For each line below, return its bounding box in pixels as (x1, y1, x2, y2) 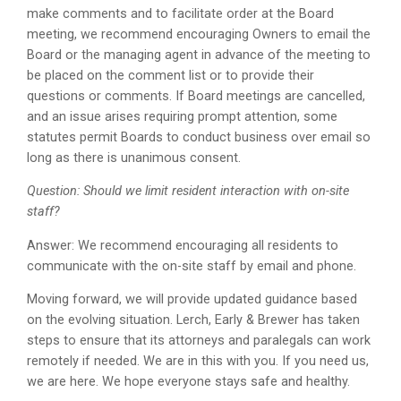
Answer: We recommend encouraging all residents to (27, 237, 339, 253)
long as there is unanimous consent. (27, 149, 242, 166)
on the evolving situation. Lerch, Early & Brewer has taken (27, 312, 361, 328)
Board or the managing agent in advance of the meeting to (27, 47, 371, 63)
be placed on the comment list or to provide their (27, 67, 315, 83)
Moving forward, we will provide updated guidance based (27, 292, 358, 308)
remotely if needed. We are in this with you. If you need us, (27, 354, 370, 370)
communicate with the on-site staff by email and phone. (27, 258, 357, 274)
